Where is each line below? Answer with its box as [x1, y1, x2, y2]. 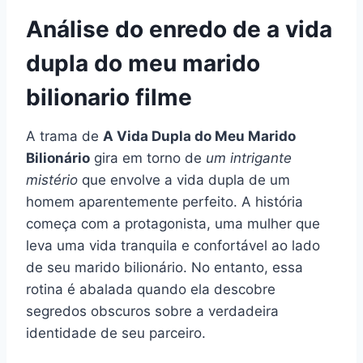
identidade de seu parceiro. [26, 324, 206, 341]
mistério [26, 171, 78, 188]
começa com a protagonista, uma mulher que [26, 215, 320, 232]
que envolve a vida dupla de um [78, 171, 290, 188]
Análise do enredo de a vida [26, 15, 332, 43]
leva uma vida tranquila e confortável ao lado [26, 237, 320, 254]
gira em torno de [90, 149, 206, 166]
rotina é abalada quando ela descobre [26, 280, 275, 297]
